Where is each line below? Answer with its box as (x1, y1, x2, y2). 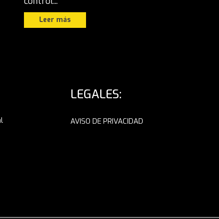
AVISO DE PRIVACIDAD (70, 116, 143, 127)
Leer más (39, 15, 71, 24)
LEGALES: (70, 87, 122, 103)
